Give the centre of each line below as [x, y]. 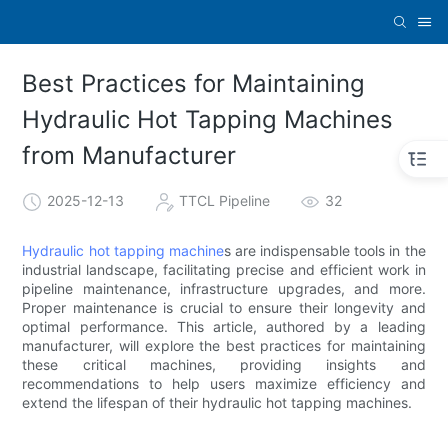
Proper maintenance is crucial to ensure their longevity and [224, 307]
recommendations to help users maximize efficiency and [224, 383]
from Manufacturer [129, 156]
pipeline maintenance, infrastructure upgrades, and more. [224, 288]
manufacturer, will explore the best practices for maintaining [224, 345]
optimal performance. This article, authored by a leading [224, 326]
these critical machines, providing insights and [224, 364]
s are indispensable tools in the [324, 250]
